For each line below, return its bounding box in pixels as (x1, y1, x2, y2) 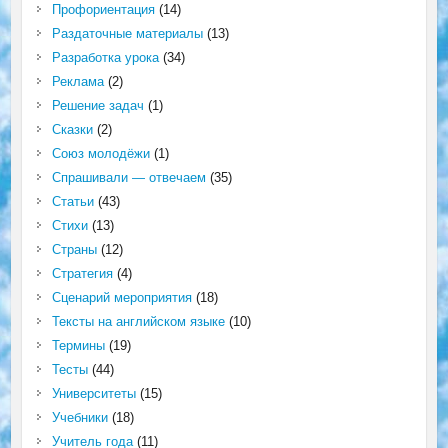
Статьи (51, 193, 94, 209)
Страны (51, 241, 97, 257)
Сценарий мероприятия (51, 289, 192, 305)
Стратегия (51, 265, 113, 281)
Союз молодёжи (51, 145, 150, 161)
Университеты (51, 385, 136, 401)
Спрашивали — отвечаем (51, 169, 206, 185)
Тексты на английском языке (51, 313, 225, 329)
